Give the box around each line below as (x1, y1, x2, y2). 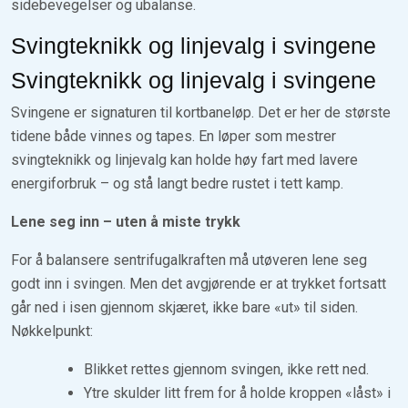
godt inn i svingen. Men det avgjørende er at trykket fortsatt (11, 274, 386, 292)
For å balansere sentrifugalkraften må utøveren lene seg (11, 250, 367, 269)
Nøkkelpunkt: (11, 321, 93, 340)
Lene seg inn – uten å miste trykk (11, 212, 240, 230)
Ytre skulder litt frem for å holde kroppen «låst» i (84, 383, 391, 402)
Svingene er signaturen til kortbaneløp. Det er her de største (11, 103, 391, 121)
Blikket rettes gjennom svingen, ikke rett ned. (84, 360, 369, 378)
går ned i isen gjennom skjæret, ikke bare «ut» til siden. (11, 298, 358, 316)
